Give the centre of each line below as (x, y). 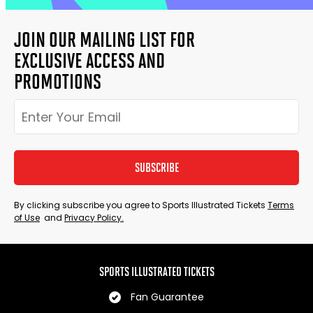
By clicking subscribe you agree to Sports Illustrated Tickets (141, 205)
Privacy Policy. (94, 218)
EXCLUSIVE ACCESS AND (89, 60)
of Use (27, 218)
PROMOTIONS (58, 81)
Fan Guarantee (167, 297)
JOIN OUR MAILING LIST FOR (104, 39)
